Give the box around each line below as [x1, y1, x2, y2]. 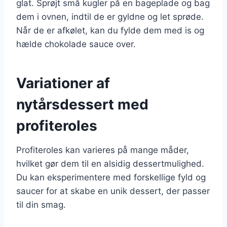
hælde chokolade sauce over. [16, 39, 136, 49]
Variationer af [16, 74, 110, 92]
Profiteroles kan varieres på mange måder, [16, 144, 189, 155]
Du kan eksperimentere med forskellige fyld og [16, 172, 206, 182]
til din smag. [16, 199, 66, 210]
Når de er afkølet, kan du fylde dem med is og [16, 25, 204, 35]
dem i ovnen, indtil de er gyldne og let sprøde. [16, 11, 204, 22]
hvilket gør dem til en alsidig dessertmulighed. [16, 158, 204, 169]
